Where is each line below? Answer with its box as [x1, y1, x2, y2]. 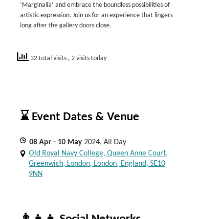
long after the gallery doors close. [20, 22, 111, 29]
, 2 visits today [68, 54, 107, 62]
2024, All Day [84, 138, 126, 146]
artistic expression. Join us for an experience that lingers [20, 12, 173, 19]
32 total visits [29, 54, 68, 62]
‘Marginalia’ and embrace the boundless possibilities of [20, 1, 170, 9]
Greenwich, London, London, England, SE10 [29, 160, 165, 168]
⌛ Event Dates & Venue [20, 111, 139, 123]
